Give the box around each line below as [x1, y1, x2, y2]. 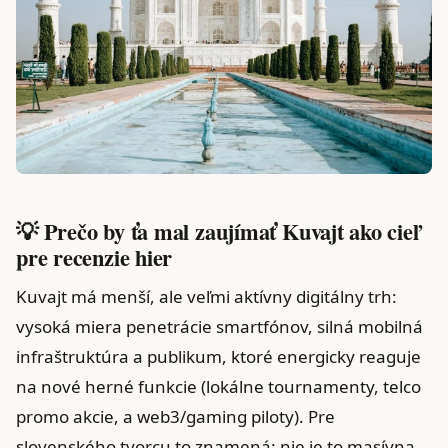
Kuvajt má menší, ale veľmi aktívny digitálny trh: [16, 284, 397, 308]
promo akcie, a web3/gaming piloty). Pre [16, 404, 335, 428]
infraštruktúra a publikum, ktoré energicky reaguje [16, 344, 421, 368]
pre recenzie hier [16, 240, 173, 274]
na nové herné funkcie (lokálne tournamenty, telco [16, 374, 421, 398]
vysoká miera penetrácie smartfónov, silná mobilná [16, 314, 423, 338]
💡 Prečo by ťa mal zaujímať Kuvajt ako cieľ [16, 214, 419, 248]
